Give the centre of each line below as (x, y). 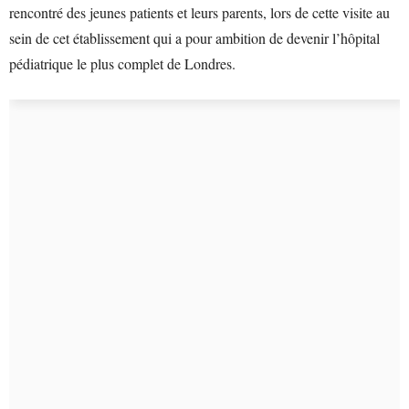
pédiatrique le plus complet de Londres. (122, 63)
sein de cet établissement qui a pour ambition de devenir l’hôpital (194, 38)
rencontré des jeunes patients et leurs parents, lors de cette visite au (199, 12)
